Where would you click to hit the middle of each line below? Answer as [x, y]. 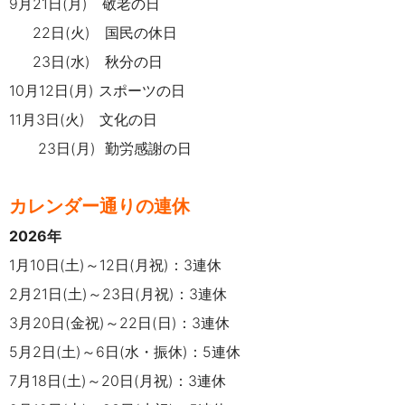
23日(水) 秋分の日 [86, 61]
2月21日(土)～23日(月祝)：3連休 [118, 293]
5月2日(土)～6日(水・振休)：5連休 [125, 351]
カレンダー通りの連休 [99, 206]
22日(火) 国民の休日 [93, 32]
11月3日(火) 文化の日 [83, 119]
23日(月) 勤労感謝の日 [100, 148]
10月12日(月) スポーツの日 [97, 90]
